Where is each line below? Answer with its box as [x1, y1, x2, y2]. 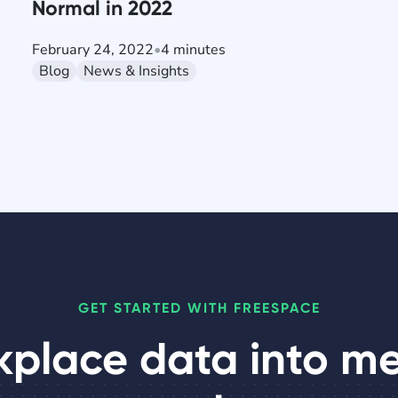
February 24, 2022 [32, 40, 155, 60]
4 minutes [161, 40, 227, 60]
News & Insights [84, 61, 190, 82]
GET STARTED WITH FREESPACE [77, 299, 321, 317]
